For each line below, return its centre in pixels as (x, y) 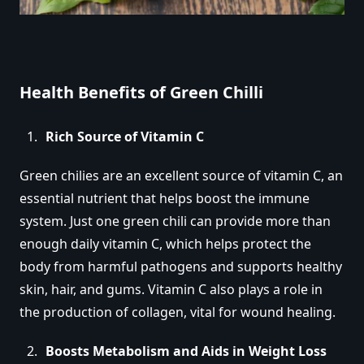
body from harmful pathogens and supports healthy (181, 266)
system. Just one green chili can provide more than (175, 221)
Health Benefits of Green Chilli (141, 92)
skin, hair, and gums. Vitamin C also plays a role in (171, 289)
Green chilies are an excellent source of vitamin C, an (181, 175)
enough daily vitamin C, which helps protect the (165, 243)
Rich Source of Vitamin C (125, 136)
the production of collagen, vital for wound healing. (178, 312)
